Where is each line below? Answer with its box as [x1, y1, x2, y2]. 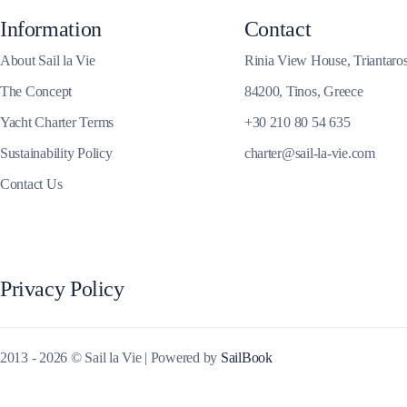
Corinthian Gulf [163, 20, 254, 35]
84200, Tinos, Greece [243, 84, 363, 99]
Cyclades [163, 308, 216, 323]
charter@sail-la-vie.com [243, 145, 375, 161]
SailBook [220, 350, 273, 365]
